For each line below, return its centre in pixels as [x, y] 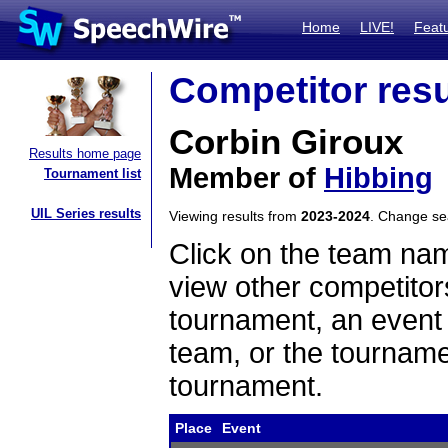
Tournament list [92, 173]
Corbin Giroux [286, 142]
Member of [246, 178]
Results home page [85, 153]
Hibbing [378, 178]
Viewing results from [235, 216]
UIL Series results [86, 213]
